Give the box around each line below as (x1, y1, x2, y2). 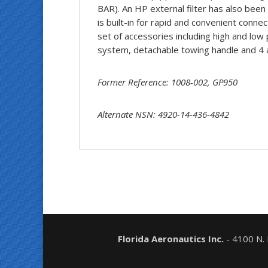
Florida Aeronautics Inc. (117, 233, 224, 245)
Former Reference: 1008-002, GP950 (98, 76, 237, 89)
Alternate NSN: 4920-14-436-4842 (98, 108, 229, 121)
